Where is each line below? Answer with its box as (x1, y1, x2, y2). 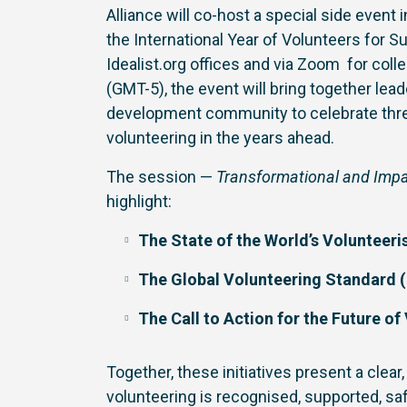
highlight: (106, 192, 172, 211)
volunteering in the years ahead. (106, 128, 334, 147)
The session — (106, 167, 216, 186)
